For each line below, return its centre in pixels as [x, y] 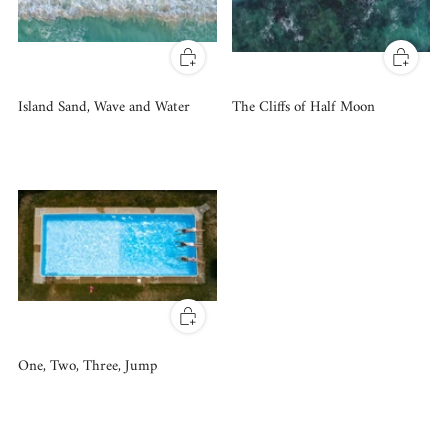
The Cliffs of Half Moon [303, 107]
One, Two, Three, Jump [87, 366]
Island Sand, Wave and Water [104, 107]
